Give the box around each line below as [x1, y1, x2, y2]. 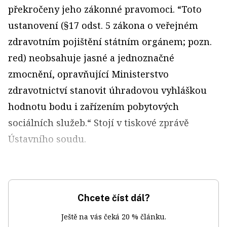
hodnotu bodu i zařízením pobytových [8, 100, 179, 113]
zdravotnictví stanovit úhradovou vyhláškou [8, 84, 207, 97]
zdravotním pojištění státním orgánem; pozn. [8, 35, 212, 48]
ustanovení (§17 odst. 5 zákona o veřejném [8, 19, 198, 32]
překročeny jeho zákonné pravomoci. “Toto [8, 3, 202, 16]
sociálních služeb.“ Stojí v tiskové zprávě [8, 117, 189, 129]
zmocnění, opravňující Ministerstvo [8, 68, 169, 81]
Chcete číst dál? [77, 193, 150, 204]
